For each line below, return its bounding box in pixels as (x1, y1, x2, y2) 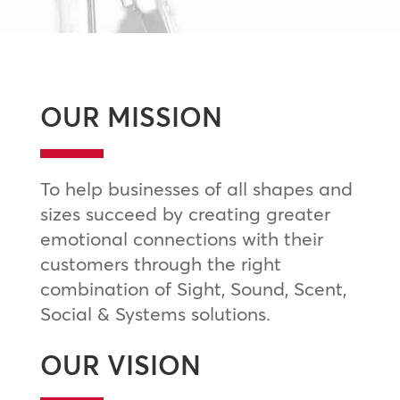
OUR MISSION (39, 100, 222, 134)
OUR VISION (39, 348, 201, 382)
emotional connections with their (39, 226, 323, 250)
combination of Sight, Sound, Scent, (39, 276, 346, 300)
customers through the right (39, 251, 281, 275)
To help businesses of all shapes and (39, 176, 353, 200)
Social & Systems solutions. (39, 301, 271, 325)
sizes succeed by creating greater (39, 201, 330, 225)
